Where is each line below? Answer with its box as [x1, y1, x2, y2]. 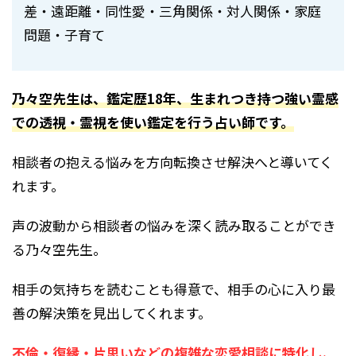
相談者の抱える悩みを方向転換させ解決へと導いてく [12, 152, 333, 172]
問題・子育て [24, 25, 105, 44]
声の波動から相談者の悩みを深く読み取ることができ [12, 215, 336, 235]
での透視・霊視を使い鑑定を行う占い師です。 [12, 112, 294, 132]
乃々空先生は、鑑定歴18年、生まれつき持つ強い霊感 [12, 88, 339, 108]
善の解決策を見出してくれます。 [12, 303, 211, 323]
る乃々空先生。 [12, 239, 106, 259]
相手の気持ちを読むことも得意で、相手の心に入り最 [12, 279, 335, 299]
